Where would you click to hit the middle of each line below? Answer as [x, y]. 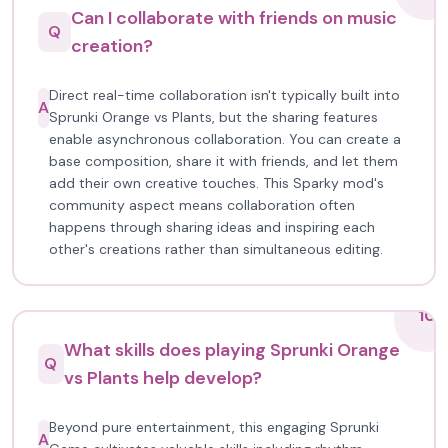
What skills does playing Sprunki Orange [231, 350]
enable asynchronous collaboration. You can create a [225, 139]
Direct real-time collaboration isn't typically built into [224, 95]
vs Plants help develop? [162, 378]
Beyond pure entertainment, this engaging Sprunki [214, 427]
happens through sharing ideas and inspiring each [212, 227]
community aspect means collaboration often [202, 205]
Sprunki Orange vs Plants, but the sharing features [213, 117]
